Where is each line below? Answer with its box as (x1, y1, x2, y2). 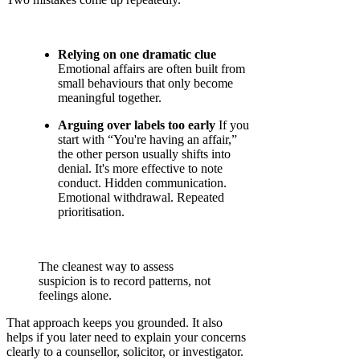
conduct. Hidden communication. (58, 176, 227, 190)
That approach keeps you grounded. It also (6, 316, 223, 330)
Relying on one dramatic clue (58, 47, 216, 62)
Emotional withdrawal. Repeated (58, 190, 224, 205)
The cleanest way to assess (39, 260, 174, 274)
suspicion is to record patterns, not (39, 274, 211, 288)
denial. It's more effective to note (58, 162, 223, 176)
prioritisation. (58, 205, 125, 219)
